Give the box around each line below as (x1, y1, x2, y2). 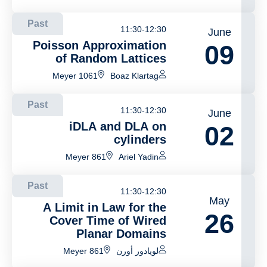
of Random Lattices (55, 52, 167, 65)
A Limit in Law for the (43, 201, 167, 214)
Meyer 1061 (52, 71, 98, 80)
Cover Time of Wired (49, 214, 167, 227)
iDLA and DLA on (69, 120, 167, 133)
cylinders (114, 133, 167, 146)
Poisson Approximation (33, 39, 167, 52)
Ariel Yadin (119, 152, 159, 162)
